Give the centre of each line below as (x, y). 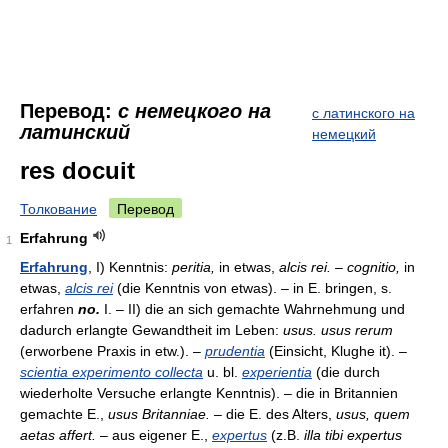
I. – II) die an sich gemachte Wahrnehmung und (252, 309)
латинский (75, 132)
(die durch (346, 372)
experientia (277, 372)
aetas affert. (58, 435)
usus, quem (373, 414)
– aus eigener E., (154, 435)
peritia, (193, 267)
